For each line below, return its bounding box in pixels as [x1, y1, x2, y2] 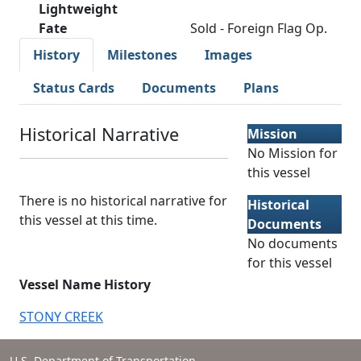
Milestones [107, 46, 177, 64]
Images [205, 46, 252, 64]
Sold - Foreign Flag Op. [190, 19, 327, 37]
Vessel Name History [19, 276, 151, 293]
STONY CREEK [19, 308, 103, 326]
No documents [247, 234, 338, 252]
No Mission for [247, 144, 338, 162]
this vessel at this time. [19, 211, 157, 229]
